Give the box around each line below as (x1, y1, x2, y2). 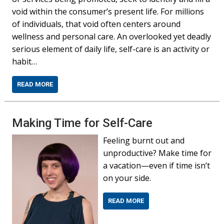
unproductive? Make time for (103, 147, 212, 158)
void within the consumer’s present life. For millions (12, 6, 204, 17)
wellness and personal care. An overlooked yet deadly (12, 31, 211, 42)
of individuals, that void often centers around (12, 18, 181, 29)
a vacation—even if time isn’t (103, 160, 210, 171)
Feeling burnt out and (103, 135, 185, 146)
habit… (12, 56, 37, 67)
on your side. (103, 172, 151, 183)
